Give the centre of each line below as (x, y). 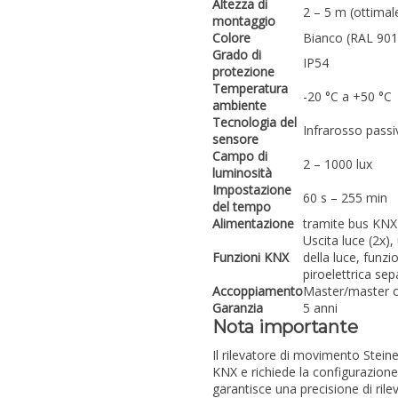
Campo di (240, 156)
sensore (235, 139)
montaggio (244, 21)
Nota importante (285, 327)
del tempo (242, 207)
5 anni (320, 308)
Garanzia (238, 308)
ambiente (239, 106)
